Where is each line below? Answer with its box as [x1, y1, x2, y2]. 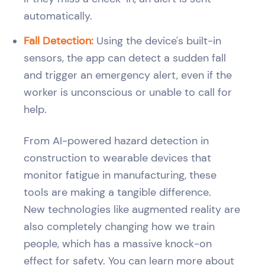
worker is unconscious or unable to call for [24, 85, 232, 99]
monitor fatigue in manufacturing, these [24, 168, 216, 182]
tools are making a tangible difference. [24, 185, 211, 199]
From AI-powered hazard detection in [24, 134, 209, 147]
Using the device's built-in [93, 34, 221, 47]
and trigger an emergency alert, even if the [24, 68, 232, 82]
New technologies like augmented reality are [24, 202, 240, 216]
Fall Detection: [24, 34, 93, 47]
